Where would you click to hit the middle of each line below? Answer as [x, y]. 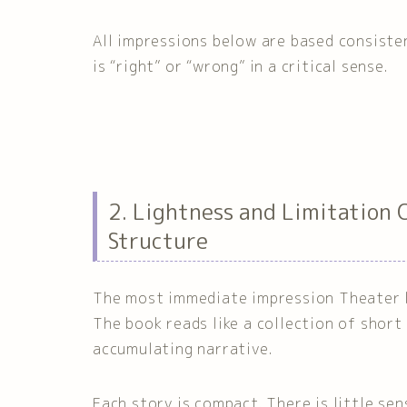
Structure [158, 241]
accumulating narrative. [183, 348]
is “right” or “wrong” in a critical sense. [240, 67]
